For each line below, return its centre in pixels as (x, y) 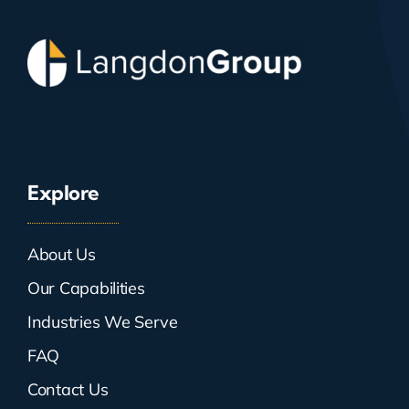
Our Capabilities (86, 288)
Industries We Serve (102, 322)
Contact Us (68, 390)
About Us (61, 255)
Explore (63, 193)
